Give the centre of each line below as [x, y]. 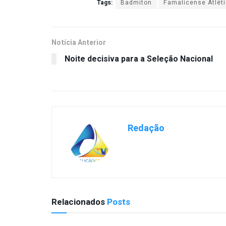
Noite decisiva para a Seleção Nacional [139, 59]
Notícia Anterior [79, 42]
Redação [146, 128]
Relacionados [78, 202]
